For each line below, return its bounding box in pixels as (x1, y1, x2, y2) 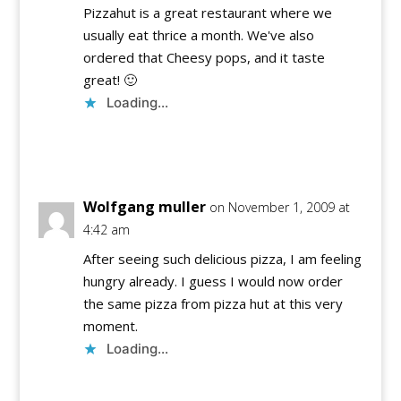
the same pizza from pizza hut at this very (82, 294, 343, 313)
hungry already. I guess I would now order (82, 272, 343, 291)
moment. (82, 317, 138, 336)
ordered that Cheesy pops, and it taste (82, 48, 325, 67)
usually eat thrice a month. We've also (82, 26, 314, 45)
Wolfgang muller (82, 197, 206, 218)
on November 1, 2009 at (209, 199, 350, 217)
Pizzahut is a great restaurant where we (82, 4, 332, 22)
